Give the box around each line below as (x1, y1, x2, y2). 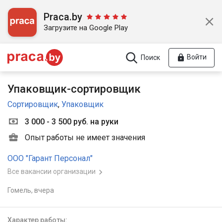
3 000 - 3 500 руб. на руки (25, 117, 118, 127)
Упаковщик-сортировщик (7, 83, 141, 95)
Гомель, (7, 186, 34, 194)
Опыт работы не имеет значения (25, 133, 145, 143)
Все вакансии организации (7, 167, 96, 176)
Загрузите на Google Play (44, 23, 128, 32)
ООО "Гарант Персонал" (7, 153, 93, 163)
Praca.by (44, 11, 82, 23)
